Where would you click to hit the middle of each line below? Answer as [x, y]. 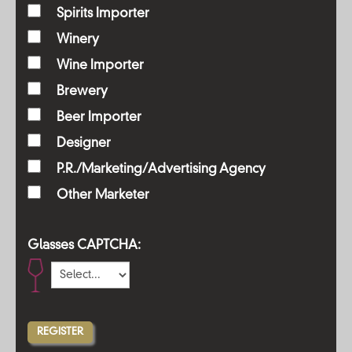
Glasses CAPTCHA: [84, 246]
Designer [84, 144]
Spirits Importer [103, 14]
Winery [78, 40]
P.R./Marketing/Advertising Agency [161, 170]
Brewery [82, 92]
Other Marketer [103, 196]
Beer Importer [99, 118]
